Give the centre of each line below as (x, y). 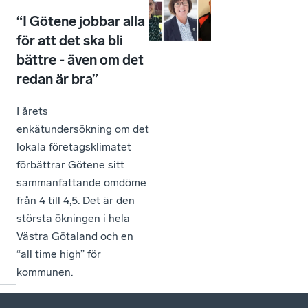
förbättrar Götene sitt (70, 165)
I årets (32, 111)
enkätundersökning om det (83, 129)
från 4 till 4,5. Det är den (76, 200)
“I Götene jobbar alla (81, 21)
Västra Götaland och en (75, 236)
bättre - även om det (80, 60)
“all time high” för (59, 254)
